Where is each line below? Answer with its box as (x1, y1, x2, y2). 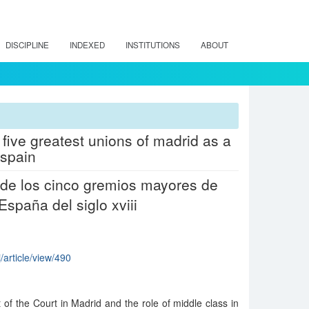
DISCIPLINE (6, 39, 49, 50)
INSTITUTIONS (126, 39, 180, 50)
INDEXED (70, 39, 105, 50)
